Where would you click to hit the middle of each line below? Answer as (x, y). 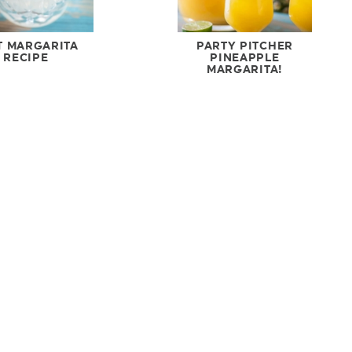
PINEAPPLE (245, 58)
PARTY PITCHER (244, 46)
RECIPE (26, 58)
